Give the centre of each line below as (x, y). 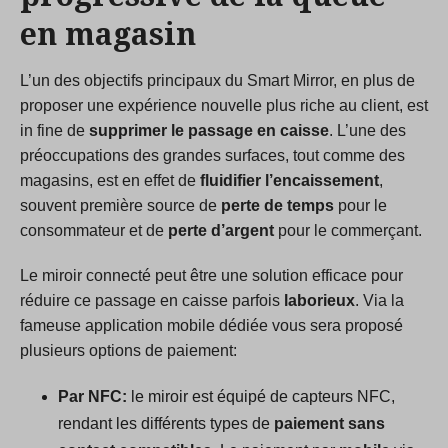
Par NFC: (92, 396)
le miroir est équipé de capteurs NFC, (260, 396)
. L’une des (367, 130)
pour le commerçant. (348, 230)
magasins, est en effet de (108, 180)
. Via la (379, 300)
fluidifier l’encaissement (287, 180)
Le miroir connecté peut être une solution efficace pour (211, 275)
